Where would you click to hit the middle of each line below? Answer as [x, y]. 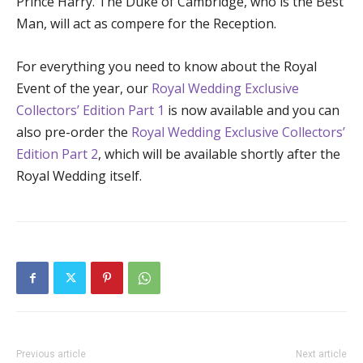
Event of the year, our [84, 89]
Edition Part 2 [57, 154]
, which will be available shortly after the [219, 154]
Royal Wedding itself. [79, 176]
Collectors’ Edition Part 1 [90, 111]
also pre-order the [74, 132]
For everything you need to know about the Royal [167, 67]
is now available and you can [252, 111]
